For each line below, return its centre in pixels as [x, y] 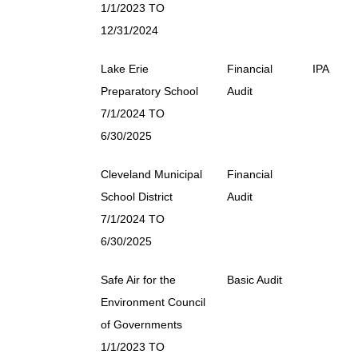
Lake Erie [125, 68]
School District [137, 196]
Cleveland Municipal [151, 174]
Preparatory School [149, 91]
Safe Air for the [138, 279]
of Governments [141, 324]
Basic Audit [255, 279]
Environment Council [153, 302]
